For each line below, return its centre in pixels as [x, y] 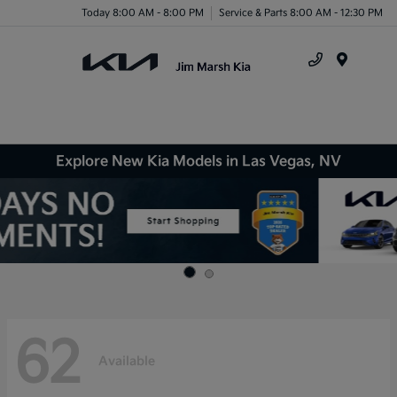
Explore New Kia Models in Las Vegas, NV [198, 161]
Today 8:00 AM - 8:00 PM [143, 12]
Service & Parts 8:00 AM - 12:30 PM [301, 12]
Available [127, 362]
